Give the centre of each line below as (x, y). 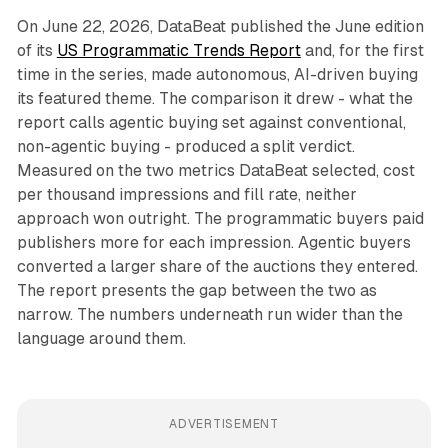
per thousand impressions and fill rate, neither (186, 195)
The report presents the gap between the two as (196, 291)
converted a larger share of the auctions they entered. (217, 267)
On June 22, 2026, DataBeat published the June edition (220, 27)
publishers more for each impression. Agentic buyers (213, 243)
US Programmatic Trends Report (178, 51)
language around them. (101, 339)
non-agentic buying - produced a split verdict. (185, 147)
